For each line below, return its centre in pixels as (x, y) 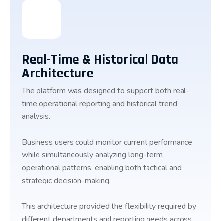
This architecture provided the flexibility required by (109, 206)
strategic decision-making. (66, 181)
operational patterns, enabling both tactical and (102, 168)
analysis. (36, 116)
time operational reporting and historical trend (99, 104)
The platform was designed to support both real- (106, 91)
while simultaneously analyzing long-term (92, 155)
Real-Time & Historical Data (100, 60)
